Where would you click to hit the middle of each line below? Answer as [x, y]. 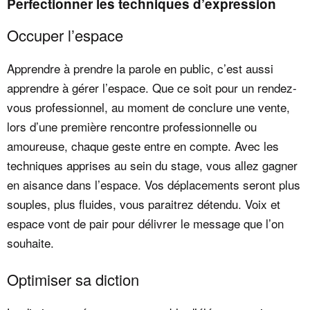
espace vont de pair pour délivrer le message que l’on [145, 223]
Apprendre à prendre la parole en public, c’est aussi [140, 68]
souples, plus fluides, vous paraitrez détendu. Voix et [144, 203]
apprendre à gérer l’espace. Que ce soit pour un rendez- [152, 87]
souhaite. [30, 242]
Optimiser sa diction [73, 280]
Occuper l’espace [65, 35]
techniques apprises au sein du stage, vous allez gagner [152, 165]
